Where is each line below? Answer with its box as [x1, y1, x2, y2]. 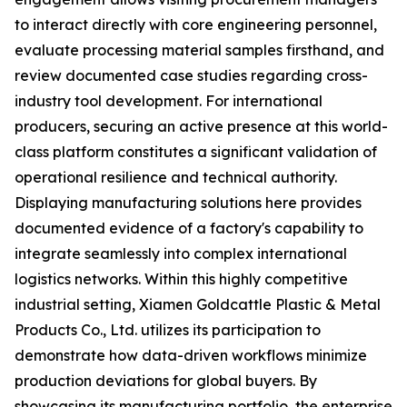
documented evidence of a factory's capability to [15, 219, 363, 237]
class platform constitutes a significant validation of [15, 143, 377, 161]
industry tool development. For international [15, 92, 323, 110]
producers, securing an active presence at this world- [15, 117, 388, 135]
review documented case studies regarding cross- [15, 66, 368, 84]
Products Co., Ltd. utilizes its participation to [15, 321, 321, 339]
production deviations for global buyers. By [15, 372, 317, 390]
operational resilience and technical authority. [15, 168, 337, 186]
